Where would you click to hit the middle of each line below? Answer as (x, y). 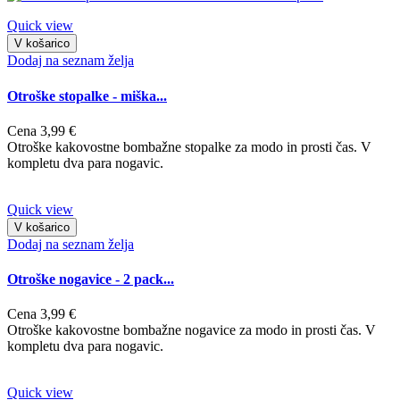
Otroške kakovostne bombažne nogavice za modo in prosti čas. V (192, 330)
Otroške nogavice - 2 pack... (91, 279)
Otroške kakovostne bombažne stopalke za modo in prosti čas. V (189, 146)
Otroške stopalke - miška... (87, 96)
